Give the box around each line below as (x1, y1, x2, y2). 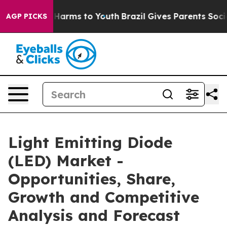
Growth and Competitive (8, 187, 199, 207)
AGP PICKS (6, 12, 47, 21)
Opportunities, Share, (8, 169, 175, 188)
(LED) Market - (8, 151, 124, 170)
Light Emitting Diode (8, 133, 172, 152)
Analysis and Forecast (8, 206, 180, 225)
